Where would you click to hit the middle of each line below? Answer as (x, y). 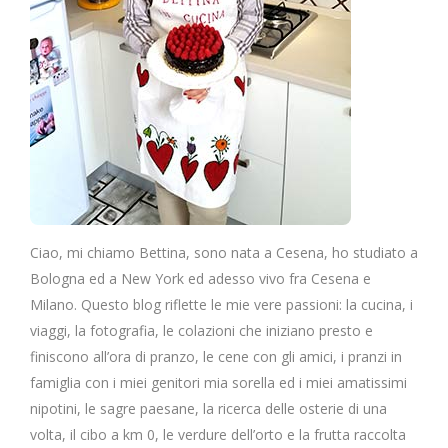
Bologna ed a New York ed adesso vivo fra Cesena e (200, 278)
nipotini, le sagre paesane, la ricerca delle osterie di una (208, 408)
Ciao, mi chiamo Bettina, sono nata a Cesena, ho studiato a (224, 252)
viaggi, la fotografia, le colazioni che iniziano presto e (201, 330)
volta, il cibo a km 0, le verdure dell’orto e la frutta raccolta (218, 434)
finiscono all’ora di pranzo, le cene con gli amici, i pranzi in (216, 356)
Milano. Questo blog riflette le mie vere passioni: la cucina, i (221, 304)
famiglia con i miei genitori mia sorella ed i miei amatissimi (218, 382)
